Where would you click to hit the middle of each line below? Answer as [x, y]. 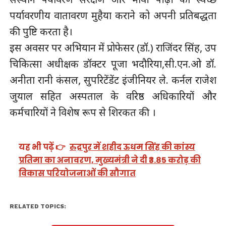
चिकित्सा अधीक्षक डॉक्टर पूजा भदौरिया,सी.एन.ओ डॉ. [113, 64]
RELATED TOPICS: [38, 206]
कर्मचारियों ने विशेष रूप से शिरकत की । [82, 112]
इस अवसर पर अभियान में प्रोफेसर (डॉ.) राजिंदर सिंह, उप [113, 48]
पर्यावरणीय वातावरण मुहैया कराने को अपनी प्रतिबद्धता [113, 16]
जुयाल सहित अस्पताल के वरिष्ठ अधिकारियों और [113, 96]
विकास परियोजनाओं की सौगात [77, 173]
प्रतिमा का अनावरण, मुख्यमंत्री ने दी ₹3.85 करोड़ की [110, 160]
